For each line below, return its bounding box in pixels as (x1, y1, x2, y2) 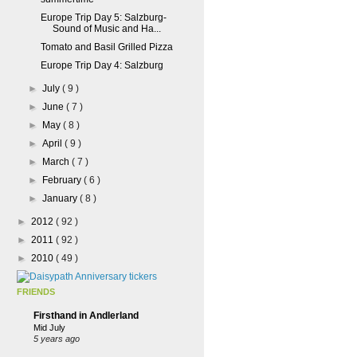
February (42, 175, 84, 186)
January (42, 193, 80, 204)
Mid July (33, 323, 65, 332)
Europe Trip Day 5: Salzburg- (40, 12, 167, 23)
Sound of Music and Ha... (52, 23, 161, 34)
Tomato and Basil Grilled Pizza (40, 41, 173, 53)
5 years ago (33, 334, 80, 343)
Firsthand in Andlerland (33, 310, 139, 321)
